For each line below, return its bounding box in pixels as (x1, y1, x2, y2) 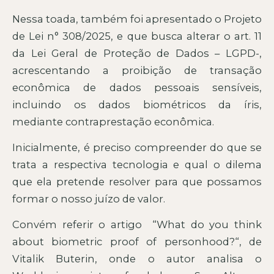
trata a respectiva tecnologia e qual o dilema (12, 158, 262, 171)
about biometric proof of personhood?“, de (12, 235, 262, 248)
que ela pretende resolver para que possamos (12, 175, 262, 188)
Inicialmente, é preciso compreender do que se (12, 141, 262, 154)
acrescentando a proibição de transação (12, 64, 262, 76)
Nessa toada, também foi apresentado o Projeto (12, 12, 262, 25)
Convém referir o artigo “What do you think (12, 218, 262, 231)
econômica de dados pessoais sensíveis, (12, 81, 262, 94)
